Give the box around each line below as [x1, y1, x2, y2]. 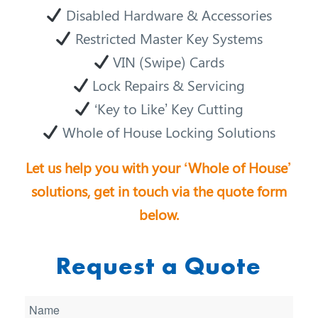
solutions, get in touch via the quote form [31, 181, 287, 201]
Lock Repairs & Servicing [89, 75, 246, 95]
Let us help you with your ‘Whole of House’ [26, 158, 292, 177]
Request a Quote [56, 250, 262, 283]
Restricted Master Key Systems [71, 28, 263, 48]
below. [138, 204, 179, 224]
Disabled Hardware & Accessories [62, 5, 272, 25]
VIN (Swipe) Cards [109, 52, 225, 72]
